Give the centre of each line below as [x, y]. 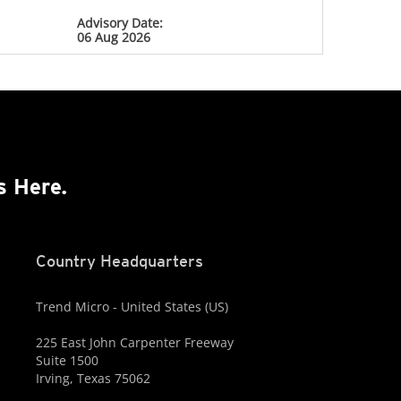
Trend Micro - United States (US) [132, 307]
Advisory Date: [119, 23]
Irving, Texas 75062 [93, 378]
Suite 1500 [67, 360]
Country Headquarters [119, 261]
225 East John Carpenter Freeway [134, 342]
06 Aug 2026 [113, 37]
